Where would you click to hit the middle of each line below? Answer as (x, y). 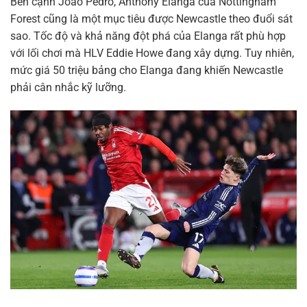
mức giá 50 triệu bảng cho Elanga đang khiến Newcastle (147, 71)
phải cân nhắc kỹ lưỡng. (68, 88)
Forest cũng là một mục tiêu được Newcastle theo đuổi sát (151, 19)
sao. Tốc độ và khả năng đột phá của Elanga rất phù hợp (148, 36)
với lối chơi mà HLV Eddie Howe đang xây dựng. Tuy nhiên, (152, 53)
